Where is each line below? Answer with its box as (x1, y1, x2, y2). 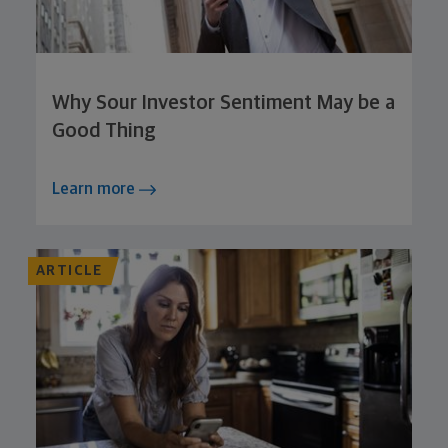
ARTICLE (36, 264, 103, 279)
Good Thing (52, 121, 156, 142)
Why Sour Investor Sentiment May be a (52, 93, 395, 114)
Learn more (52, 181, 139, 198)
